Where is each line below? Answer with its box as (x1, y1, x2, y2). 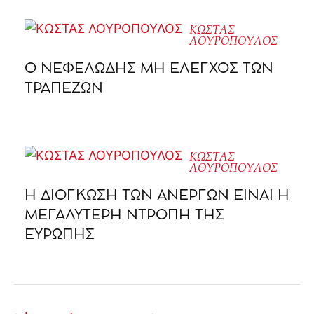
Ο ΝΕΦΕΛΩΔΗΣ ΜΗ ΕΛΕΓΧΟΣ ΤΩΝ (25, 62, 273, 76)
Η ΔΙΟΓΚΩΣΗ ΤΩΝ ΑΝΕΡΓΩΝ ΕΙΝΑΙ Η (25, 189, 289, 203)
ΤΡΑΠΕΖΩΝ (25, 82, 103, 96)
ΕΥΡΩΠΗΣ (25, 228, 95, 243)
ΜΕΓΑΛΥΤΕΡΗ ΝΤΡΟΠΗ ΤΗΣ (25, 209, 224, 223)
